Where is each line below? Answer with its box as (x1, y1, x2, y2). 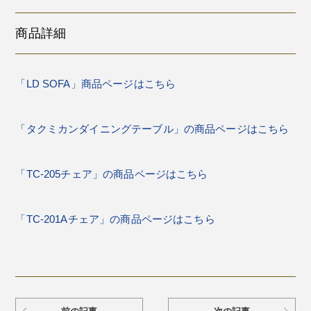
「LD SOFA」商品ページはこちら (15, 78, 176, 90)
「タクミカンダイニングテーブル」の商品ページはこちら (15, 123, 289, 135)
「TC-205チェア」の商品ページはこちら (15, 168, 208, 180)
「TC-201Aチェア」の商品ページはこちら (15, 213, 215, 226)
